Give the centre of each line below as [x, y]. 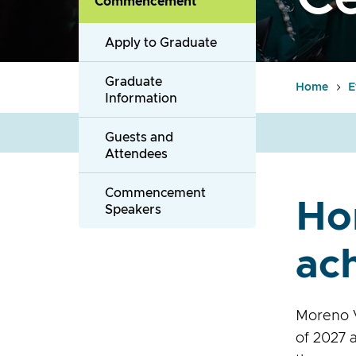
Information [141, 99]
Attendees [136, 154]
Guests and [139, 137]
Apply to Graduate [161, 43]
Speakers [133, 210]
